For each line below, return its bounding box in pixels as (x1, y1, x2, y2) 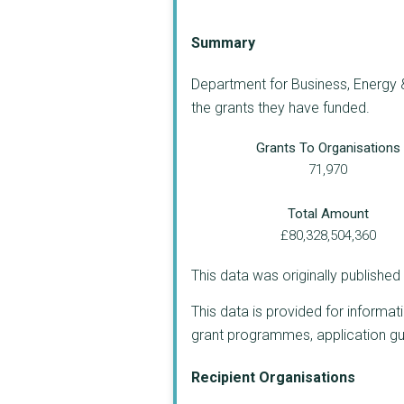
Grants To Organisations (255, 139, 400, 156)
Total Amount (287, 205, 369, 222)
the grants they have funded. (191, 98, 370, 116)
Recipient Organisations (191, 368, 355, 386)
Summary (191, 33, 255, 51)
